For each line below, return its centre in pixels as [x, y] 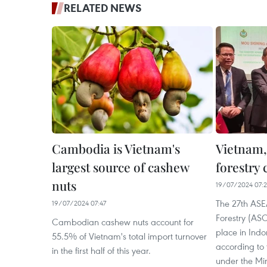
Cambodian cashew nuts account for [123, 222]
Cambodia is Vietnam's [116, 148]
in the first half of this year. [101, 250]
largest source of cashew [120, 167]
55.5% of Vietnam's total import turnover [129, 236]
